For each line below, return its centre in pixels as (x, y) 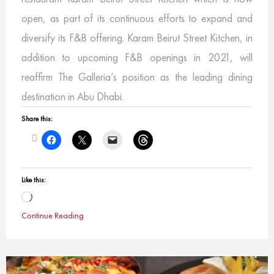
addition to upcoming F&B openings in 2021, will (137, 57)
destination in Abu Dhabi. (72, 97)
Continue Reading (53, 216)
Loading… (50, 199)
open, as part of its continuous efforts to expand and (137, 18)
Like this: (34, 180)
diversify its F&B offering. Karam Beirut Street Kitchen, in (137, 38)
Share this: (37, 119)
